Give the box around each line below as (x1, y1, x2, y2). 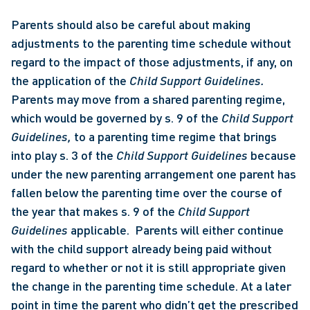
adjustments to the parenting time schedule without (11, 35, 291, 51)
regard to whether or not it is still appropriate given (11, 259, 286, 275)
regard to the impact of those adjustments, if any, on (11, 54, 293, 69)
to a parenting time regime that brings (74, 129, 277, 144)
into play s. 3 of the (11, 147, 116, 163)
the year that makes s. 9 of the (11, 203, 178, 219)
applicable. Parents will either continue (71, 222, 284, 237)
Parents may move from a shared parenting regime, (11, 91, 285, 107)
